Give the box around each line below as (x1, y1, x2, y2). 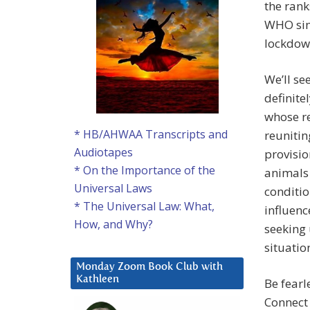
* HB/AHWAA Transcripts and (74, 127, 228, 143)
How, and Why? (74, 217, 153, 232)
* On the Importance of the (74, 163, 215, 179)
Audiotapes (74, 145, 133, 161)
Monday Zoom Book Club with (76, 262, 223, 273)
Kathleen (76, 274, 119, 285)
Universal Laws (74, 181, 152, 197)
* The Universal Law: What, (74, 199, 215, 215)
